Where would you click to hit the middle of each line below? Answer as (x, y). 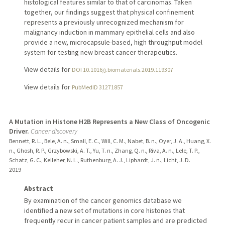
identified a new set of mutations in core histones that (104, 210)
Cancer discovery (54, 131)
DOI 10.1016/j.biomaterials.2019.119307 (122, 70)
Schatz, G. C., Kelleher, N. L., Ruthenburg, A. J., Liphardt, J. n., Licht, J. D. (99, 160)
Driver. (19, 131)
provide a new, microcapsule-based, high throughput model (113, 42)
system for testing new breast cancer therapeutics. (100, 52)
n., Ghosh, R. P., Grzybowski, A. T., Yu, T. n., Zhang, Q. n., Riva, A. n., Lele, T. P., (104, 150)
